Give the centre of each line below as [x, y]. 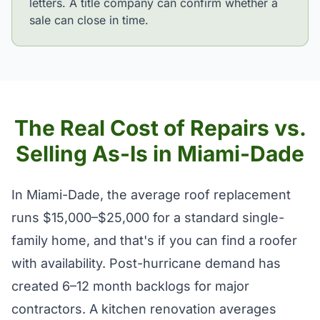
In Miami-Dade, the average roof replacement [151, 195]
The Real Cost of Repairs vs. [160, 128]
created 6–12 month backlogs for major [130, 286]
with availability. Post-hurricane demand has [146, 263]
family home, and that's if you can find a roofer [154, 240]
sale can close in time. [89, 20]
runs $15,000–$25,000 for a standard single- [148, 217]
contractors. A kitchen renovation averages [144, 309]
